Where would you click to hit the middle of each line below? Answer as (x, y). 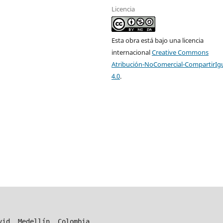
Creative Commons (180, 53)
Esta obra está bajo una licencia (158, 41)
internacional (132, 53)
